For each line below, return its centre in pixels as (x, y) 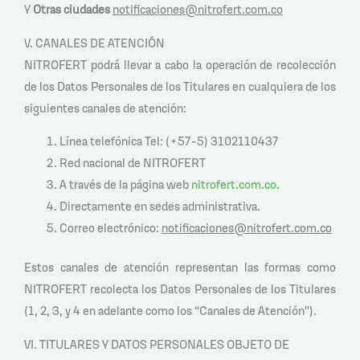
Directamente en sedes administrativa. (160, 207)
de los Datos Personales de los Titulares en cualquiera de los (180, 86)
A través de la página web (125, 185)
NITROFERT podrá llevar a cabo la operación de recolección (180, 64)
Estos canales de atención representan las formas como (180, 268)
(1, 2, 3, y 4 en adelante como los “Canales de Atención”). (170, 311)
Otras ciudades (73, 10)
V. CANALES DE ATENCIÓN (94, 43)
